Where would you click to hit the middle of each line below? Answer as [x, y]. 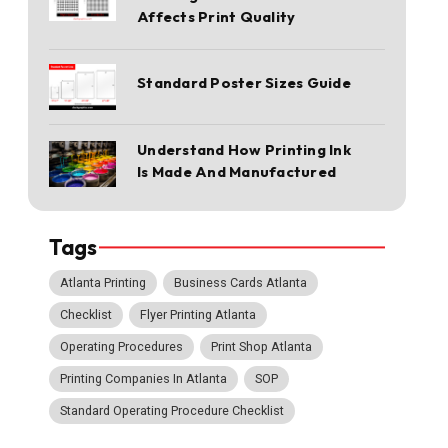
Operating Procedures [122, 347]
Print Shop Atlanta [262, 347]
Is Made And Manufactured [237, 171]
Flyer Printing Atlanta [198, 315]
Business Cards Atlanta [241, 283]
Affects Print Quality [216, 16]
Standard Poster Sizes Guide [244, 83]
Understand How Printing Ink [244, 149]
